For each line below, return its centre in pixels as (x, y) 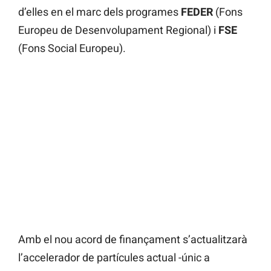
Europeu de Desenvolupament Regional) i (118, 30)
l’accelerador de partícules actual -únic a (114, 258)
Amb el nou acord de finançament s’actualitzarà (133, 240)
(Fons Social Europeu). (72, 48)
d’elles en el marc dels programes (100, 12)
